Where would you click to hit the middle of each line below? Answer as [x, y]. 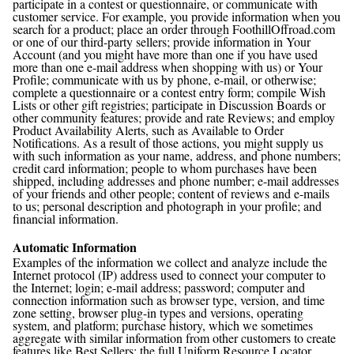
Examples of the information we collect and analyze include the [170, 262]
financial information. [66, 218]
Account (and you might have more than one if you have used [165, 54]
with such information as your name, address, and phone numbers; [177, 155]
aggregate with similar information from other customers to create [174, 338]
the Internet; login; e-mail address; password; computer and [159, 287]
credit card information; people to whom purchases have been [165, 168]
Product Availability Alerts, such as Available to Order [148, 130]
